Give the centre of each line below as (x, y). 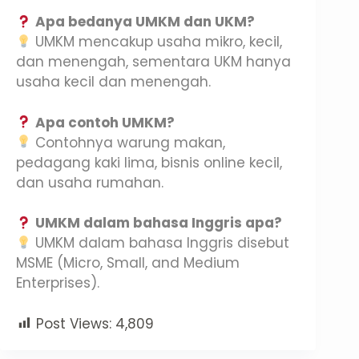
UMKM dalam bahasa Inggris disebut (161, 243)
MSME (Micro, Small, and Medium (128, 263)
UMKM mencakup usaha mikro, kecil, (157, 42)
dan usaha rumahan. (90, 182)
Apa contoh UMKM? (105, 122)
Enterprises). (58, 283)
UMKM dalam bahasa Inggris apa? (159, 223)
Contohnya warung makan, (129, 142)
